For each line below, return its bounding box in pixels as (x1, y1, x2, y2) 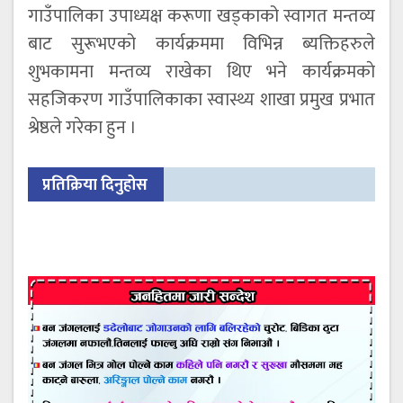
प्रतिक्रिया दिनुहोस (42, 172, 148, 200)
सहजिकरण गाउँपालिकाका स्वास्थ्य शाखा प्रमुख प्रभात (28, 85, 375, 116)
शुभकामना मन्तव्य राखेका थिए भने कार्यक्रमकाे (28, 57, 375, 88)
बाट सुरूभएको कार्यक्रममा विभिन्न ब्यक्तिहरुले (28, 29, 375, 60)
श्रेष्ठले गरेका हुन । (28, 112, 137, 144)
